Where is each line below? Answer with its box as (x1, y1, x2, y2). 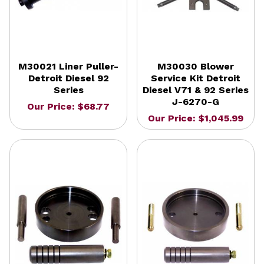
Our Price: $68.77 (27, 100, 110, 112)
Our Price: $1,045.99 (148, 112, 243, 124)
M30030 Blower (157, 60, 234, 72)
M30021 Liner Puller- (18, 60, 118, 72)
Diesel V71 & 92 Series (143, 84, 249, 95)
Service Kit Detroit (151, 72, 240, 84)
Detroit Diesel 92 (28, 72, 109, 84)
